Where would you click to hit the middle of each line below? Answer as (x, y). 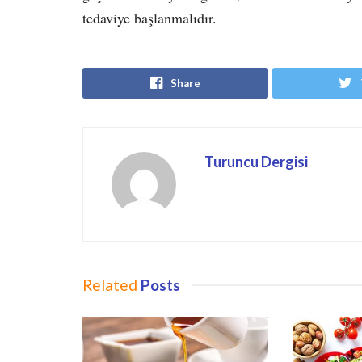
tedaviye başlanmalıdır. (149, 17)
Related (110, 284)
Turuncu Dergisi (256, 161)
